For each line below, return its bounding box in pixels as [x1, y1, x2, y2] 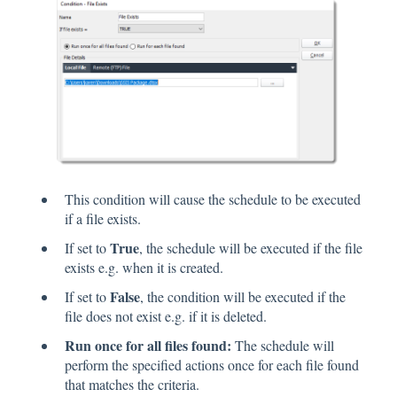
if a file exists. [65, 208, 141, 228]
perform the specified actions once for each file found [65, 355, 359, 375]
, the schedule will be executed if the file [139, 237, 362, 257]
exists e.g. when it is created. [65, 257, 223, 276]
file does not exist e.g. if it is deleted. [65, 306, 267, 325]
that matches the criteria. [65, 375, 199, 394]
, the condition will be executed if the [140, 286, 346, 306]
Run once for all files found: [65, 335, 231, 356]
